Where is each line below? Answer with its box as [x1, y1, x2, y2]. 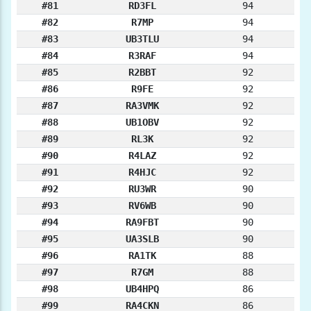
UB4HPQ [126, 283, 159, 294]
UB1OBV [126, 116, 159, 128]
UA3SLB [126, 233, 159, 244]
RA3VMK [126, 99, 159, 111]
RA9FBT [126, 216, 159, 228]
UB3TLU [126, 33, 159, 44]
